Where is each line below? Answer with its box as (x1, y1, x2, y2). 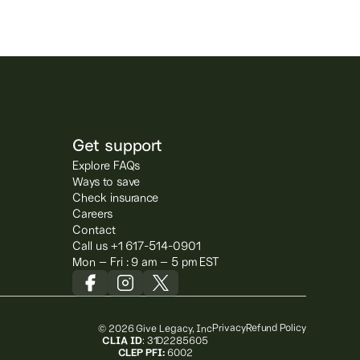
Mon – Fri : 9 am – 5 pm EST (72, 254, 220, 269)
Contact (72, 222, 116, 237)
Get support (72, 134, 163, 156)
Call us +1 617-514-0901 (72, 238, 201, 253)
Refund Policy (245, 320, 306, 333)
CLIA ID (102, 333, 142, 346)
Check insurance (72, 190, 159, 205)
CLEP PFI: (117, 345, 167, 358)
